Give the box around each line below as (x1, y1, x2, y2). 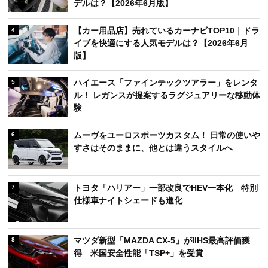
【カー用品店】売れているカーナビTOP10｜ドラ (74, 25, 260, 35)
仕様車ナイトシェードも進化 (74, 195, 182, 205)
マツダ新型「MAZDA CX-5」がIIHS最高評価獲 (74, 235, 250, 245)
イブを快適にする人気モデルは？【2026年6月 (74, 38, 248, 48)
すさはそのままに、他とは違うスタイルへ (74, 143, 233, 153)
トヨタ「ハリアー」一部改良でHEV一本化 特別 (74, 182, 258, 193)
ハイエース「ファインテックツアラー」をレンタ (74, 78, 258, 88)
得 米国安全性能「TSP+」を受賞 (74, 248, 203, 258)
